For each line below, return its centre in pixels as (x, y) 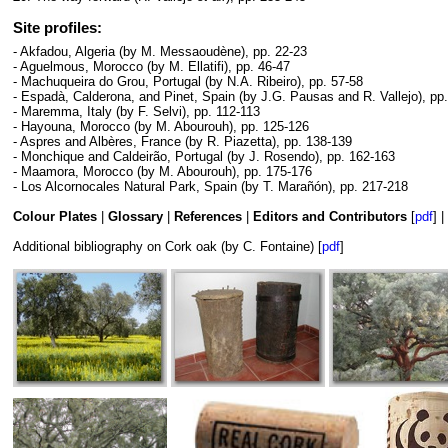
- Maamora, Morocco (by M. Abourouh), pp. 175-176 (162, 171)
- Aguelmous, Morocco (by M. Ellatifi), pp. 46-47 (151, 66)
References (208, 216)
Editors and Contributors (330, 216)
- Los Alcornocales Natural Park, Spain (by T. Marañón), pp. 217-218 (210, 186)
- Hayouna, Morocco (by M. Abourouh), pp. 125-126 (161, 126)
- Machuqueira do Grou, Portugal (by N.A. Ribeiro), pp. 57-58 (188, 81)
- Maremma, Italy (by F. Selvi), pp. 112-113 (136, 111)
